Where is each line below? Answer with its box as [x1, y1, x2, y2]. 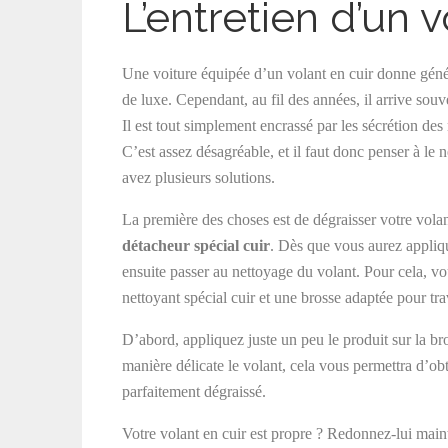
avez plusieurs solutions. [122, 169, 275, 186]
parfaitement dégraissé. [122, 383, 266, 400]
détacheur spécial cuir [122, 237, 270, 254]
